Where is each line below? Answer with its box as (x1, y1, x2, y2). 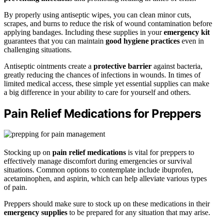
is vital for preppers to (126, 148, 194, 157)
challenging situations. (4, 45, 72, 54)
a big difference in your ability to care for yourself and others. (4, 88, 191, 96)
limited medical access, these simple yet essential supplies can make (4, 79, 209, 88)
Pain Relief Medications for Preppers (4, 106, 201, 121)
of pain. (4, 183, 27, 192)
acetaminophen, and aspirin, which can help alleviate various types (4, 174, 207, 183)
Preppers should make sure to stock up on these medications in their (4, 200, 210, 208)
